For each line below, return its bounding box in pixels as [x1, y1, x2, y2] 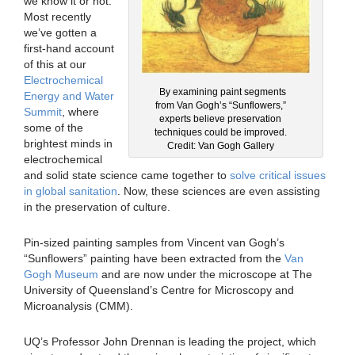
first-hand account [24, 41, 114, 55]
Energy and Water [24, 89, 114, 102]
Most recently [24, 10, 91, 23]
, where [62, 105, 99, 118]
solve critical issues [230, 168, 326, 181]
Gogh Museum [24, 267, 98, 281]
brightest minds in [24, 136, 113, 150]
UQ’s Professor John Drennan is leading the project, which [24, 334, 316, 348]
